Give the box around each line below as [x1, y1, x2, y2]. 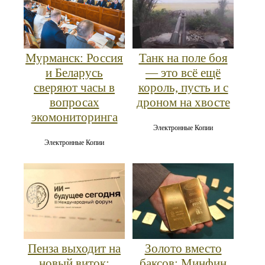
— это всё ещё [146, 65, 221, 80]
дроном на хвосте [136, 95, 230, 109]
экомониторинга [31, 109, 118, 124]
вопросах [49, 95, 99, 109]
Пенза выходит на [28, 241, 121, 256]
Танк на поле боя [138, 50, 228, 65]
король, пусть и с [138, 80, 228, 95]
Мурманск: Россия [25, 50, 123, 65]
